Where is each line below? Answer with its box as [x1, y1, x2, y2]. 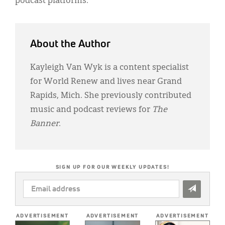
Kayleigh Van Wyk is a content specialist [30, 63, 189, 72]
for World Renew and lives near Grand [30, 77, 182, 86]
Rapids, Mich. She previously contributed [30, 91, 191, 100]
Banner [30, 120, 59, 128]
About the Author [30, 39, 110, 50]
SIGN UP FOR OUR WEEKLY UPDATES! [55, 164, 170, 170]
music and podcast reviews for [30, 105, 152, 114]
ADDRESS [23, 194, 54, 201]
